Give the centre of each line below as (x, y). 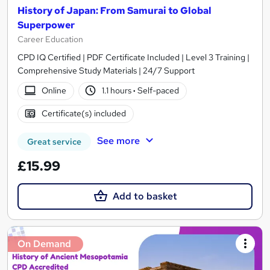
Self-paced (158, 91)
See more (118, 140)
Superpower (46, 25)
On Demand (44, 243)
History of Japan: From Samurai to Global (115, 10)
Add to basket (145, 196)
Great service (54, 141)
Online (54, 91)
